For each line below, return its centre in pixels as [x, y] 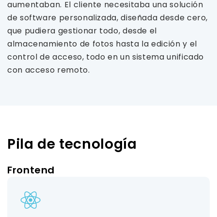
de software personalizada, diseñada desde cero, [108, 18]
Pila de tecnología [72, 144]
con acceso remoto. [49, 70]
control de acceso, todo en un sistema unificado [106, 57]
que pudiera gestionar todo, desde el [82, 31]
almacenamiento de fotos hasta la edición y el [102, 44]
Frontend [31, 170]
